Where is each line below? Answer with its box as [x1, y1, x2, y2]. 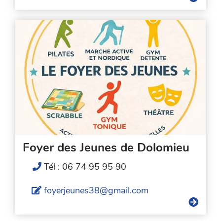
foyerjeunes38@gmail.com [44, 184, 149, 196]
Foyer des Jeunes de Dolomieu [23, 139, 190, 155]
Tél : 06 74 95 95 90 [44, 160, 127, 173]
